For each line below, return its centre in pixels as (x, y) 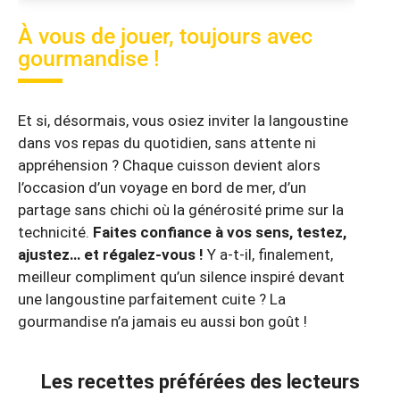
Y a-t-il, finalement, (268, 254)
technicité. (55, 232)
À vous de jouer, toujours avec (165, 36)
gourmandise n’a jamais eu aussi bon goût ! (162, 321)
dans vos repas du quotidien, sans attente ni (167, 142)
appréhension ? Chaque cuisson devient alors (169, 165)
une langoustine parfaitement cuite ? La (152, 299)
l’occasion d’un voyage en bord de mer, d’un (162, 187)
